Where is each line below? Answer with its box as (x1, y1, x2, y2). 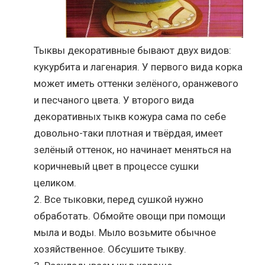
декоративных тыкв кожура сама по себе (34, 110, 227, 122)
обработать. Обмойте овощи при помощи (34, 209, 226, 222)
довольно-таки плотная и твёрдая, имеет (34, 127, 224, 139)
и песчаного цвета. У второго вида (34, 93, 195, 106)
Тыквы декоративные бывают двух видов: (34, 44, 232, 56)
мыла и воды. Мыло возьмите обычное (34, 226, 216, 238)
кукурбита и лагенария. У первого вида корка (34, 60, 243, 73)
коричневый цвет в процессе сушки (34, 160, 199, 172)
